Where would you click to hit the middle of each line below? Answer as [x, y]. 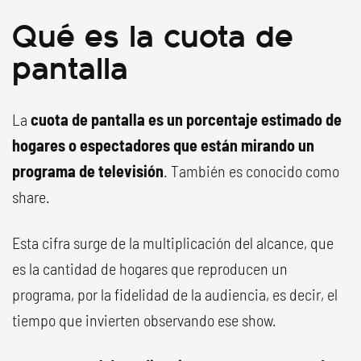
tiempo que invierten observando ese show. [144, 320]
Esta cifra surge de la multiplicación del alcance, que [173, 243]
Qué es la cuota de [153, 33]
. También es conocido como [251, 171]
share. [31, 197]
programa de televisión [88, 171]
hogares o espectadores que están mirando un [163, 145]
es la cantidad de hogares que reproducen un [150, 268]
